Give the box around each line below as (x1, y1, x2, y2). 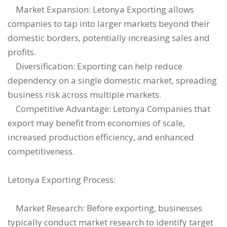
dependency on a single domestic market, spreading (8, 74, 217, 86)
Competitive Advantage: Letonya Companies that (8, 103, 210, 115)
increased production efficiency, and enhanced (8, 131, 194, 143)
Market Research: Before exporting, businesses (8, 202, 202, 214)
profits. (8, 46, 36, 58)
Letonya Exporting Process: (8, 174, 116, 185)
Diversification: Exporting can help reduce (8, 60, 182, 72)
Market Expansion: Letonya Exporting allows (8, 4, 194, 15)
